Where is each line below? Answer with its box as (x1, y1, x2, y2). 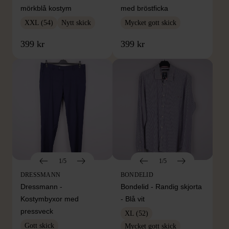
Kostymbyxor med (20, 194, 79, 203)
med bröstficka (121, 4, 168, 12)
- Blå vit (121, 194, 145, 203)
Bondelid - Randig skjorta (121, 182, 202, 191)
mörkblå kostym (20, 4, 72, 12)
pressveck (20, 207, 53, 215)
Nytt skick (61, 18, 91, 27)
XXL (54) (25, 18, 53, 27)
